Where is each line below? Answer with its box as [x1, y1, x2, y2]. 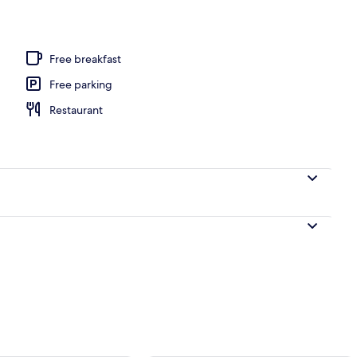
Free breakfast [49, 51, 121, 66]
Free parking [49, 76, 112, 92]
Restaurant [49, 102, 103, 117]
